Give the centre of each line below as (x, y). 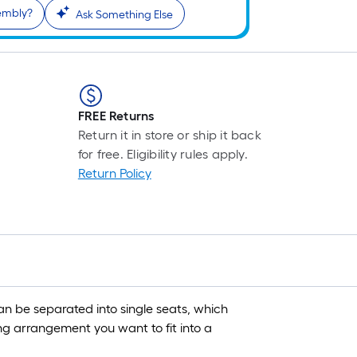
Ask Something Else (124, 15)
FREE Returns (116, 116)
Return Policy (114, 174)
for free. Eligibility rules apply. (163, 155)
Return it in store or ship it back (169, 135)
